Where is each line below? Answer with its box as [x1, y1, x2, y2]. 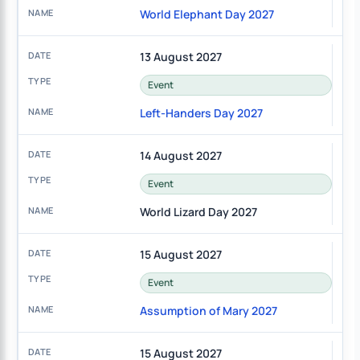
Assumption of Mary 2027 [139, 303, 277, 319]
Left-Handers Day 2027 [139, 105, 263, 121]
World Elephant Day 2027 [139, 6, 274, 22]
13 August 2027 [139, 49, 222, 65]
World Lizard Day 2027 [139, 204, 257, 220]
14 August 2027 [139, 148, 222, 164]
